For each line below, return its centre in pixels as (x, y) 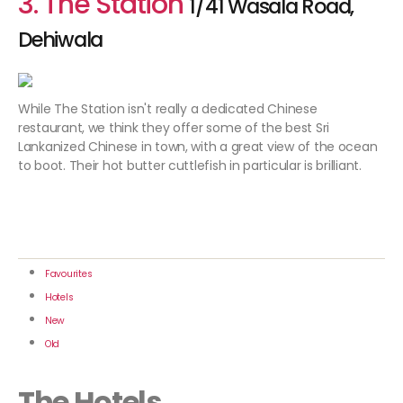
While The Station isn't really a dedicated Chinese (168, 109)
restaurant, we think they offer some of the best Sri (174, 128)
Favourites (69, 274)
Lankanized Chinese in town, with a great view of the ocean (198, 147)
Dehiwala (61, 40)
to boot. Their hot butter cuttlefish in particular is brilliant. (190, 166)
